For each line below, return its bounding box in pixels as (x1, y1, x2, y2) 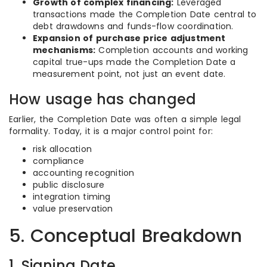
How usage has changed (9, 89, 197, 109)
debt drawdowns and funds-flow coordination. (33, 20, 234, 32)
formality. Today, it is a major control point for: (9, 125, 213, 137)
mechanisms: (33, 44, 96, 56)
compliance (33, 155, 84, 167)
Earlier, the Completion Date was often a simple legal (9, 113, 241, 125)
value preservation (33, 203, 113, 215)
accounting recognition (33, 167, 135, 179)
